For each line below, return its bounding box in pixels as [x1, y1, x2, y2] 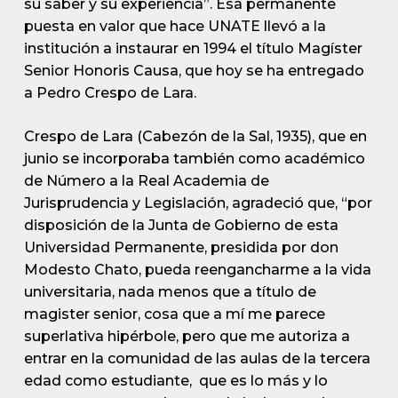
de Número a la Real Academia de [23, 172, 269, 189]
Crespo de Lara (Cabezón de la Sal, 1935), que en [23, 128, 367, 145]
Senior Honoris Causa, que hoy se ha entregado [23, 62, 364, 79]
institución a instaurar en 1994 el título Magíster [23, 40, 362, 57]
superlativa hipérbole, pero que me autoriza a [23, 328, 350, 345]
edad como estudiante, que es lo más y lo [23, 372, 328, 389]
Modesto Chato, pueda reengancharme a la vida [23, 261, 371, 278]
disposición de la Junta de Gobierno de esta [23, 217, 338, 234]
